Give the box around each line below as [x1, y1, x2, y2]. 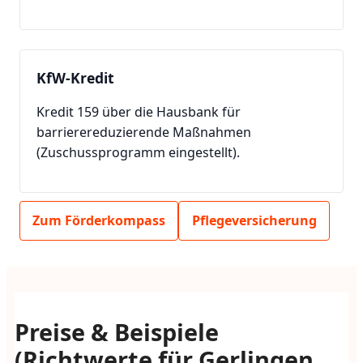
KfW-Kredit [36, 67, 114, 88]
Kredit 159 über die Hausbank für [36, 102, 241, 121]
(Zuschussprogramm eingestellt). [36, 143, 240, 161]
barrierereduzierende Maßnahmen [36, 122, 251, 141]
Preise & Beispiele [14, 315, 219, 348]
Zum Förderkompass [32, 211, 166, 229]
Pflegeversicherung [191, 211, 317, 229]
